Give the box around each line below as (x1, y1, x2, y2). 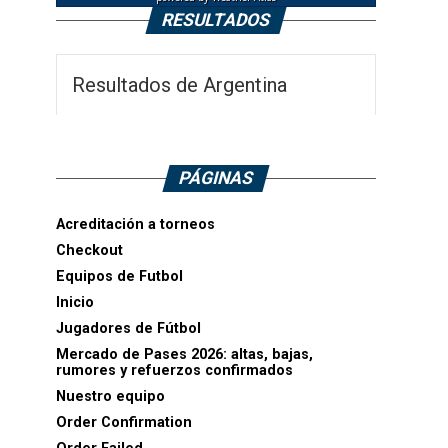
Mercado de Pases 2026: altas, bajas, (56, 346, 313, 364)
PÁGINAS (176, 168, 256, 189)
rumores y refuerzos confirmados (56, 362, 293, 380)
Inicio (56, 294, 94, 312)
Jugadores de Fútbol (56, 320, 201, 338)
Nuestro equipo (56, 388, 165, 406)
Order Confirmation (56, 414, 192, 432)
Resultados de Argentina (72, 73, 287, 98)
